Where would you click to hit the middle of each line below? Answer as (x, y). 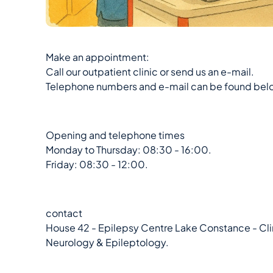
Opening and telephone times (115, 135)
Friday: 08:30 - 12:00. (97, 164)
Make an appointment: (97, 57)
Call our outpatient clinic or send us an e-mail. (150, 72)
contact (64, 213)
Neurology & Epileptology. (107, 242)
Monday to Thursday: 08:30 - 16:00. (129, 150)
